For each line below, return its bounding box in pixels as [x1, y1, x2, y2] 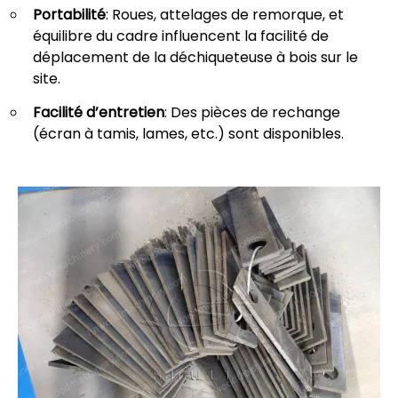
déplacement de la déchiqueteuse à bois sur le [33, 46, 358, 68]
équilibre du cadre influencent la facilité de [33, 25, 329, 46]
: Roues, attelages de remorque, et [106, 4, 344, 25]
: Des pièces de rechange [164, 101, 340, 123]
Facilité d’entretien [33, 101, 164, 123]
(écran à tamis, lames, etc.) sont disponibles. [33, 123, 344, 144]
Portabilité [33, 4, 106, 25]
